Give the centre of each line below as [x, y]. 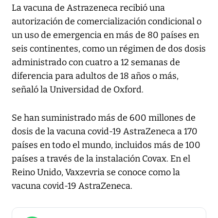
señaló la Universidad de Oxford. [79, 90]
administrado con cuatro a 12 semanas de [96, 63]
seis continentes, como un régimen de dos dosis [109, 49]
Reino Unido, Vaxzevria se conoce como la [96, 173]
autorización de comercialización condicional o [107, 22]
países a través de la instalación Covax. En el [101, 159]
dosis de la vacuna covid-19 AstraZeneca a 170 [105, 132]
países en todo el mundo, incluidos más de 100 [106, 145]
